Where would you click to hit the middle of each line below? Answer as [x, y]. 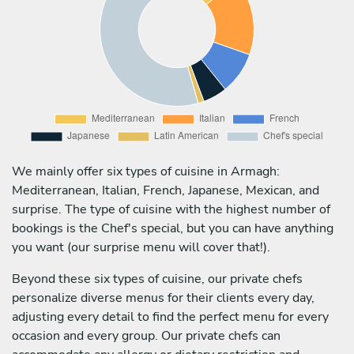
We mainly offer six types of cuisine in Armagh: [146, 171]
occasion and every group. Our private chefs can [146, 335]
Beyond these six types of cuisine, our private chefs [157, 279]
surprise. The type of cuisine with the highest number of [171, 209]
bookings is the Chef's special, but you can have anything [173, 228]
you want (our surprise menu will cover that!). [141, 247]
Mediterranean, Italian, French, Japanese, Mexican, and [166, 190]
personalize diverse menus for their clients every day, [163, 298]
